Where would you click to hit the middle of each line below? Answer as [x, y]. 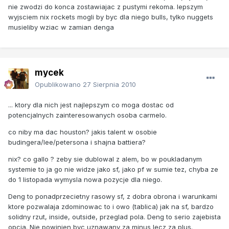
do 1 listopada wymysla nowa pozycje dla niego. [85, 179]
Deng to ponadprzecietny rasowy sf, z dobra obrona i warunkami [113, 196]
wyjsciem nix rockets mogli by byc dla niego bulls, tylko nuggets [111, 17]
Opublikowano [59, 84]
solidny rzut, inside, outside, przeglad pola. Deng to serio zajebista [114, 216]
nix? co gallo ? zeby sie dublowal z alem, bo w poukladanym [105, 159]
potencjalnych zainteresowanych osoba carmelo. [87, 115]
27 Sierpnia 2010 [109, 84]
